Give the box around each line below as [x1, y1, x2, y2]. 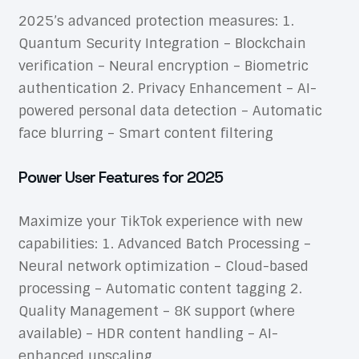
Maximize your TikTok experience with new [18, 212, 303, 230]
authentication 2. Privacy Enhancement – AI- [18, 79, 317, 97]
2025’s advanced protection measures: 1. [18, 11, 294, 30]
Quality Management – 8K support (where [18, 301, 295, 320]
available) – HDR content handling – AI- [18, 324, 278, 342]
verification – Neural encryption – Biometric [18, 56, 309, 75]
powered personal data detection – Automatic [18, 101, 322, 119]
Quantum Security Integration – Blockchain [18, 34, 306, 52]
